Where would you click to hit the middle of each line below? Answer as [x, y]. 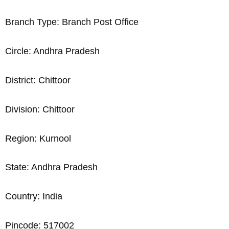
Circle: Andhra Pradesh [52, 51]
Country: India [34, 197]
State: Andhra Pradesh [51, 167]
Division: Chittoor [40, 109]
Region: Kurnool [38, 138]
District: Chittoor [38, 81]
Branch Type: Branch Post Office [72, 22]
